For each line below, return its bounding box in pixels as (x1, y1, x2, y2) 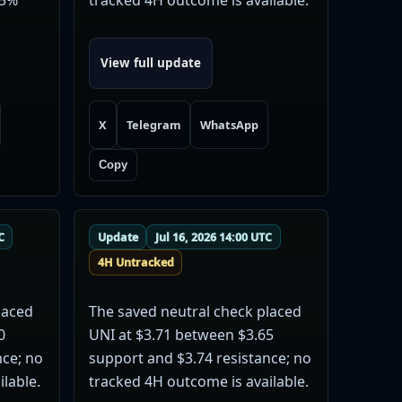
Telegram (126, 116, 181, 133)
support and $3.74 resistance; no (88, 348, 311, 369)
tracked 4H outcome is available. (88, 371, 309, 392)
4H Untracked (97, 255, 174, 271)
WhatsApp (200, 116, 259, 133)
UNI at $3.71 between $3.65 (88, 325, 274, 345)
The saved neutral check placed (88, 301, 301, 322)
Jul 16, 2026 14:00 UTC (155, 229, 273, 245)
